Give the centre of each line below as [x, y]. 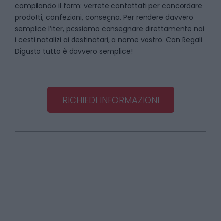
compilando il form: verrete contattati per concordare [109, 6]
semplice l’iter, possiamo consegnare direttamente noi [110, 29]
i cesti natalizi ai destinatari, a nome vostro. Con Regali [109, 40]
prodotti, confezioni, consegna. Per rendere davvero [104, 17]
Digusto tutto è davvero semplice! [74, 51]
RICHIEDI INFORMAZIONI [110, 100]
